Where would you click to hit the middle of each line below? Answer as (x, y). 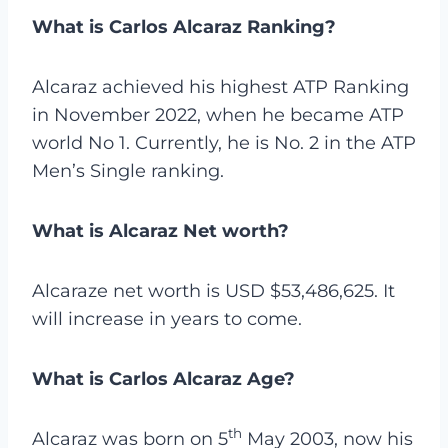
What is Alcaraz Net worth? (160, 230)
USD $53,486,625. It (310, 290)
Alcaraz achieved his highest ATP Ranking (220, 86)
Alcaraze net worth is (126, 290)
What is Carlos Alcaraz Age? (163, 378)
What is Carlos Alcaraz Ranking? (184, 26)
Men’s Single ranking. (128, 170)
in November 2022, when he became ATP (218, 114)
